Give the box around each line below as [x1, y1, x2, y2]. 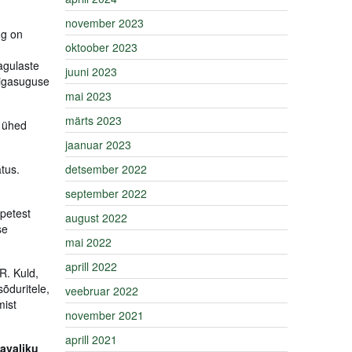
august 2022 [65, 210, 127, 225]
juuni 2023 [65, 64, 117, 79]
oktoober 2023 [65, 39, 137, 55]
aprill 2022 [65, 258, 117, 274]
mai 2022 [65, 234, 112, 250]
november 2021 [65, 307, 144, 323]
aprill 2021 [65, 332, 117, 347]
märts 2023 [65, 112, 122, 128]
